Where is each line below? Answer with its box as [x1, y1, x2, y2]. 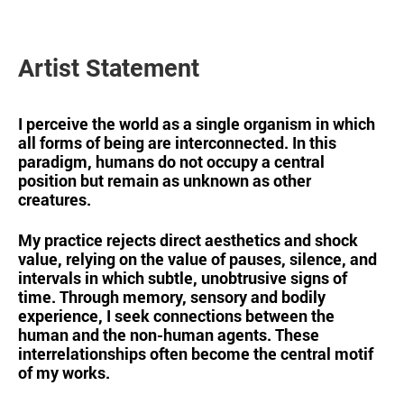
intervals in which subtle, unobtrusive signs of [18, 267, 347, 289]
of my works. [18, 362, 110, 383]
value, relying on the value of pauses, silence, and [18, 248, 377, 270]
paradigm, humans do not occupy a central [18, 151, 325, 172]
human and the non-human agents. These [18, 324, 319, 345]
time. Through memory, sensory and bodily [18, 286, 326, 308]
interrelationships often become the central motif [18, 343, 373, 364]
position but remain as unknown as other [18, 170, 311, 191]
